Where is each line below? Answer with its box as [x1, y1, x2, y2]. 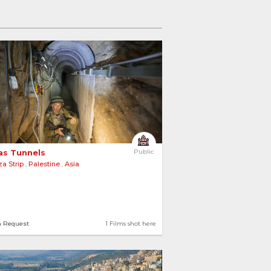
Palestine [28, 160, 60, 168]
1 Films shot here [105, 220, 156, 227]
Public [133, 148, 154, 155]
